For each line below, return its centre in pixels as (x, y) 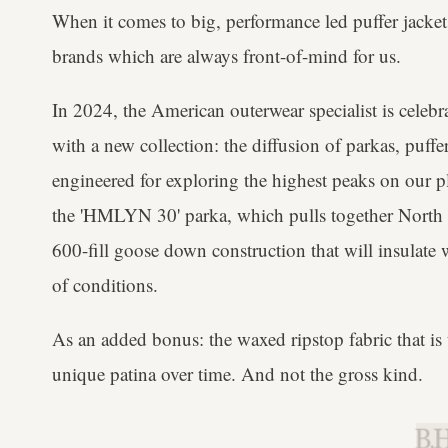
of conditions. (105, 285)
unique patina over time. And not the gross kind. (237, 374)
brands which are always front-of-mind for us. (226, 56)
